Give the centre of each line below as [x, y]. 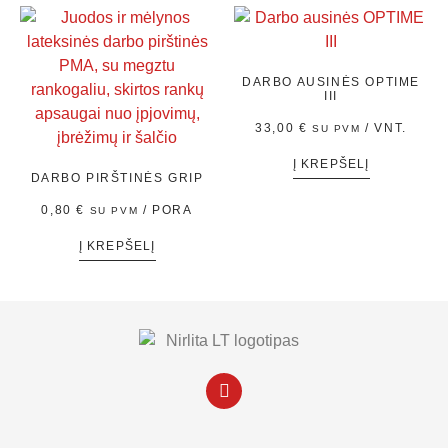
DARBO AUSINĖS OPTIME [330, 82]
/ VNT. [386, 128]
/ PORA [167, 210]
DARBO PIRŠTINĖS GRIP [117, 178]
